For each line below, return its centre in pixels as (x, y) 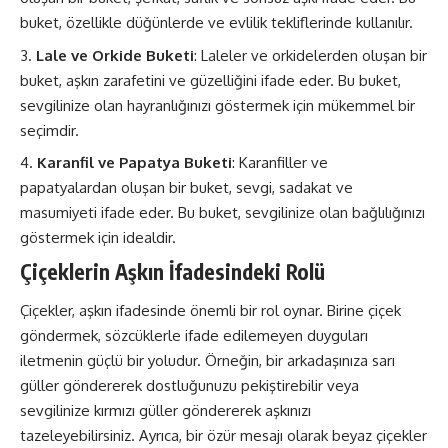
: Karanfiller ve (280, 162)
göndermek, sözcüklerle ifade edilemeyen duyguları (194, 335)
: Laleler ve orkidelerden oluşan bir (310, 55)
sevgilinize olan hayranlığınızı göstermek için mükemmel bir (217, 105)
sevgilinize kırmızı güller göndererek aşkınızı (165, 410)
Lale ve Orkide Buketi (115, 55)
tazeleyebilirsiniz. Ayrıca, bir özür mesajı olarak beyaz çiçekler (223, 435)
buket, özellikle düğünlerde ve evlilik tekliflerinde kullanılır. (216, 22)
